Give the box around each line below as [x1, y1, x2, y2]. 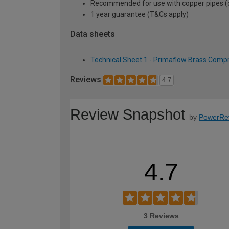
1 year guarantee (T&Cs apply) [90, 10, 189, 18]
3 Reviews [143, 212, 179, 220]
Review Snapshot [70, 106, 185, 123]
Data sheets [70, 29, 115, 39]
